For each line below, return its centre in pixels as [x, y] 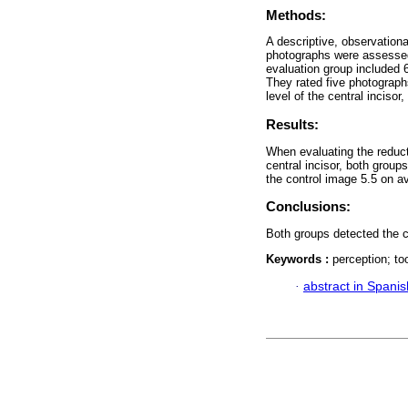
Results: [292, 125]
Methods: [296, 15]
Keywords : [299, 259]
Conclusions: [308, 207]
